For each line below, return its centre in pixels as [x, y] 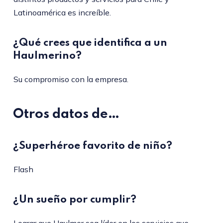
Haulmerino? [47, 56]
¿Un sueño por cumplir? [74, 200]
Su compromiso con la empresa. [71, 79]
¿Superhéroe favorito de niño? [92, 146]
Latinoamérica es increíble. [62, 13]
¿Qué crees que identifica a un [90, 43]
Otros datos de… [66, 114]
